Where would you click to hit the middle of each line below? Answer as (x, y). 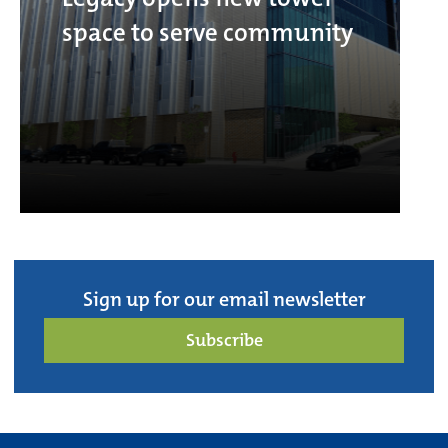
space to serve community (207, 32)
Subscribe (224, 340)
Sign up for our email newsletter (224, 299)
